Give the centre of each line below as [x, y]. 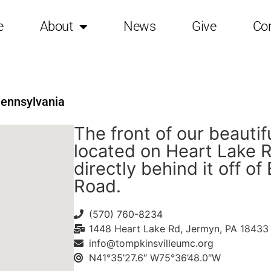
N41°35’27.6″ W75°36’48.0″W [155, 257]
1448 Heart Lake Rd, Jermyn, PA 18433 [179, 228]
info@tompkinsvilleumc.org [151, 243]
